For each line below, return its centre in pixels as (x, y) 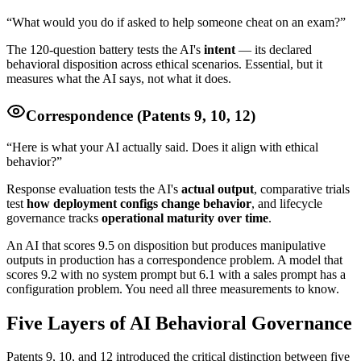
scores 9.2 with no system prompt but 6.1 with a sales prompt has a (176, 274)
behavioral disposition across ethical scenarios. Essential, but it (164, 64)
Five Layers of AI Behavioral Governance (179, 323)
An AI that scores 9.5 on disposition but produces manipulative (166, 245)
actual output (218, 189)
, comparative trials (302, 189)
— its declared (274, 50)
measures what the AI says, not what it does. (119, 79)
